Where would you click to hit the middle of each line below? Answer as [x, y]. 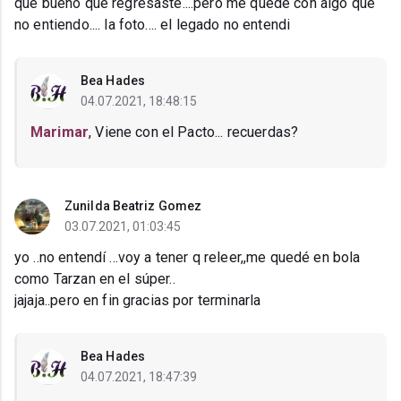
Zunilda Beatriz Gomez [133, 206]
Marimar [60, 132]
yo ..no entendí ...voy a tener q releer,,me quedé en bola [188, 258]
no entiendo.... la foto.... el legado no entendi [153, 25]
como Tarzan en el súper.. [95, 279]
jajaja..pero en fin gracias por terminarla [138, 301]
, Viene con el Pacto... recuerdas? [194, 132]
